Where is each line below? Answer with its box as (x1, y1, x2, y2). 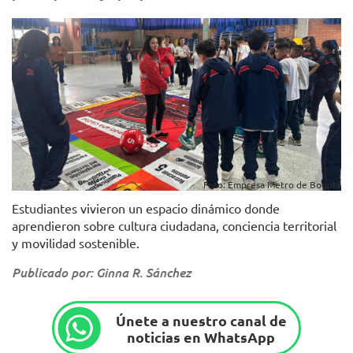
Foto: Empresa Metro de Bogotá (203, 178, 341, 191)
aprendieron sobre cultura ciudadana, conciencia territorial (12, 217, 336, 234)
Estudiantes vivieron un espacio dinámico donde (12, 200, 280, 217)
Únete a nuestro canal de (115, 310, 287, 329)
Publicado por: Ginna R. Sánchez (12, 264, 191, 281)
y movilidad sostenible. (12, 235, 139, 251)
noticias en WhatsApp (127, 327, 276, 346)
